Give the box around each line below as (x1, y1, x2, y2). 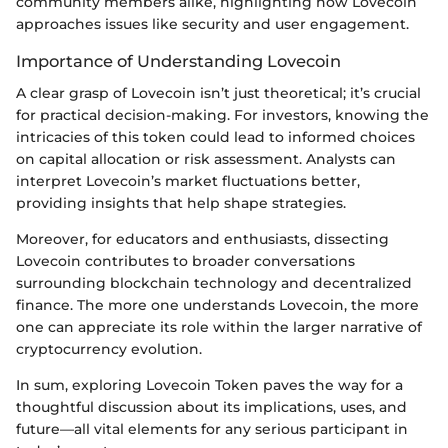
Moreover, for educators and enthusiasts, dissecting (16, 229, 389, 248)
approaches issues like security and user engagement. (16, 14, 409, 33)
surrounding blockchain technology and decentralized (16, 273, 412, 292)
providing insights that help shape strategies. (16, 193, 346, 212)
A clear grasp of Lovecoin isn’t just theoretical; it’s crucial (16, 83, 421, 102)
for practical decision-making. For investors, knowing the (16, 105, 429, 124)
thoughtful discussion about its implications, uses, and (16, 397, 407, 416)
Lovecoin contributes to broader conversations (16, 251, 355, 270)
